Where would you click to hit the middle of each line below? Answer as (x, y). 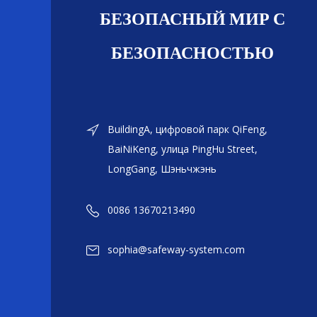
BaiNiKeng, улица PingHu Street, (183, 149)
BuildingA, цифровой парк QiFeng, (188, 129)
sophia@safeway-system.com (176, 249)
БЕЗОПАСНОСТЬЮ (192, 54)
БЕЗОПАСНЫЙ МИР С (192, 21)
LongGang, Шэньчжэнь (162, 169)
